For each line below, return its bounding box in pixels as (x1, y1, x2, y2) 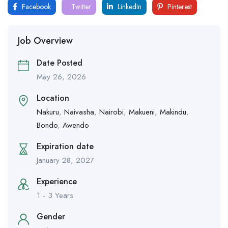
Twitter (69, 2, 91, 12)
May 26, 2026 (37, 71, 86, 83)
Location (37, 92, 69, 104)
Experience (37, 176, 77, 188)
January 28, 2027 (37, 155, 94, 166)
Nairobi (99, 106, 124, 118)
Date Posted (37, 57, 82, 69)
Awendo (63, 120, 89, 131)
